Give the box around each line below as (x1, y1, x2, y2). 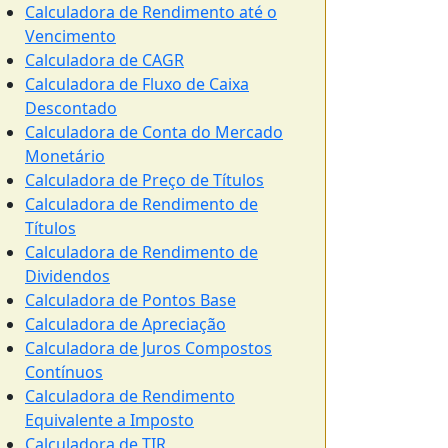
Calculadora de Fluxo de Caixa (25, 73, 249, 95)
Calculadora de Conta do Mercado (25, 121, 283, 143)
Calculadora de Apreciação (25, 313, 226, 335)
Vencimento (25, 25, 116, 47)
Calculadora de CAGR (25, 49, 184, 71)
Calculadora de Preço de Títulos (25, 169, 264, 191)
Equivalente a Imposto (25, 409, 194, 431)
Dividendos (25, 265, 110, 287)
